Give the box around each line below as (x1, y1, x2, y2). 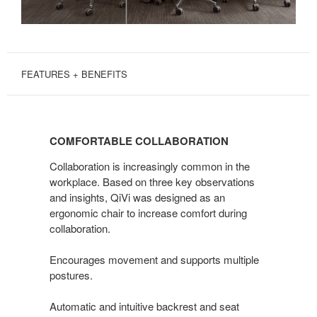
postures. (50, 267, 93, 282)
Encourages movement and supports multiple (50, 251, 259, 267)
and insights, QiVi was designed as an (50, 189, 225, 204)
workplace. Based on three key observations (50, 173, 255, 189)
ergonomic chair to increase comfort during (50, 204, 247, 220)
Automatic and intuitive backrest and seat (50, 298, 239, 313)
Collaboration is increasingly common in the (50, 158, 250, 173)
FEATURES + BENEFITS (21, 67, 127, 81)
